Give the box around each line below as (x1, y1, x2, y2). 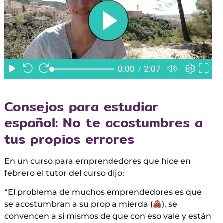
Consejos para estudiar (4, 95, 158, 116)
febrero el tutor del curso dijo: (4, 168, 124, 178)
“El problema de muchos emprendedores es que (4, 187, 202, 197)
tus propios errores (4, 128, 134, 149)
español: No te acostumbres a (4, 111, 203, 133)
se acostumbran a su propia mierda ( (4, 199, 153, 209)
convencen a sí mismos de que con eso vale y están (4, 211, 211, 221)
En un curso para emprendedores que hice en (4, 156, 191, 166)
